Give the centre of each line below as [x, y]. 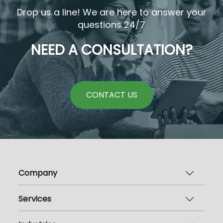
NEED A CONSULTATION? [111, 50]
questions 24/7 [111, 24]
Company [38, 173]
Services [35, 199]
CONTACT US [111, 95]
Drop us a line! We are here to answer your [111, 12]
